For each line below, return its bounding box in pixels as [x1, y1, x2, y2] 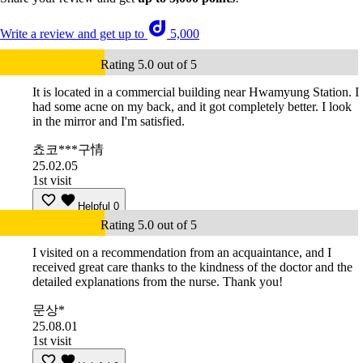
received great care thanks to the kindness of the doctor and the [32, 260, 352, 275]
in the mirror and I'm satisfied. [32, 114, 185, 129]
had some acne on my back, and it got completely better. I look [32, 100, 352, 114]
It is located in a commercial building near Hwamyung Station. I [32, 85, 359, 100]
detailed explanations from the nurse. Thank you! [32, 275, 283, 289]
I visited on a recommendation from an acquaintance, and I [32, 246, 331, 260]
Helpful [78, 200, 110, 213]
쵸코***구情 [32, 143, 104, 157]
